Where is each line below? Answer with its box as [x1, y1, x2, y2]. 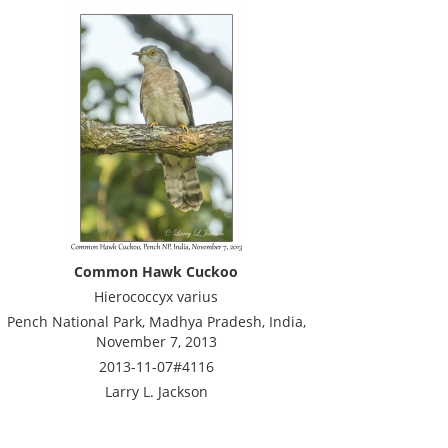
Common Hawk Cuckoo [74, 262, 238, 281]
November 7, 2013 [95, 332, 217, 351]
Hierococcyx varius [94, 287, 218, 306]
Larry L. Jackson [104, 382, 208, 401]
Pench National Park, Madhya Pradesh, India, [6, 312, 306, 331]
